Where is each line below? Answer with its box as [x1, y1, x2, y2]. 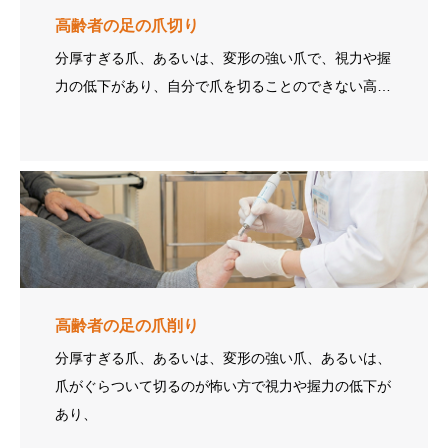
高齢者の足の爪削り [55, 316, 199, 334]
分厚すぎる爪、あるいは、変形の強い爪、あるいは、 [55, 349, 391, 366]
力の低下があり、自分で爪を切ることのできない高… [55, 77, 391, 94]
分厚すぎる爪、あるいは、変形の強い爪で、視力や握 [55, 49, 391, 66]
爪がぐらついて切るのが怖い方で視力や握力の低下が [55, 377, 391, 394]
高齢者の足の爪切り [55, 16, 199, 34]
